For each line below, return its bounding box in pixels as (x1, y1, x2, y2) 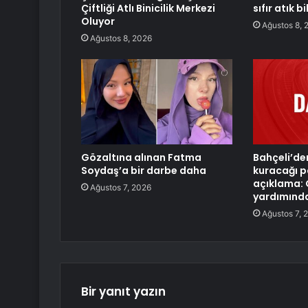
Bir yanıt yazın (81, 283, 166, 300)
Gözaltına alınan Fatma (81, 151, 201, 165)
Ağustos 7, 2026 (90, 182, 151, 193)
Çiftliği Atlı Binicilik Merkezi (81, 1, 215, 16)
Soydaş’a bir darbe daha (81, 164, 206, 178)
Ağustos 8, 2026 (90, 33, 152, 44)
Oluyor (81, 14, 115, 29)
